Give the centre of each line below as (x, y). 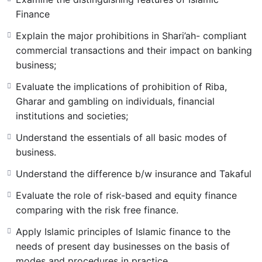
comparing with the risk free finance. (97, 210)
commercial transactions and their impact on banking (134, 50)
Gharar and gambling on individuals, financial (115, 101)
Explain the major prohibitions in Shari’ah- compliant (131, 35)
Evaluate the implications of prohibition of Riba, (121, 86)
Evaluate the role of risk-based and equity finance (126, 195)
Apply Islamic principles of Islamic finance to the (123, 231)
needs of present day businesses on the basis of (123, 246)
